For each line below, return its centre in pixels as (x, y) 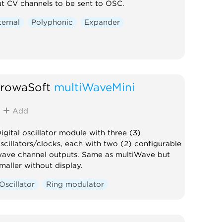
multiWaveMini (94, 87)
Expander (102, 22)
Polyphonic (52, 22)
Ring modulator (75, 184)
